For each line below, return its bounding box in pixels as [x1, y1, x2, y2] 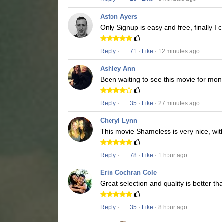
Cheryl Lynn [100, 117, 137, 125]
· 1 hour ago [153, 152, 187, 159]
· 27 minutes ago [153, 100, 200, 107]
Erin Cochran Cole [100, 169, 157, 177]
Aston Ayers [100, 13, 137, 21]
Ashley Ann [100, 65, 135, 73]
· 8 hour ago [153, 204, 187, 211]
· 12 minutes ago [153, 48, 200, 55]
